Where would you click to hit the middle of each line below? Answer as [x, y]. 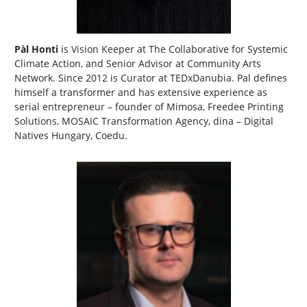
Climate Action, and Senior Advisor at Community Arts [138, 64]
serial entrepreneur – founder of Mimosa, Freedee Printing [149, 107]
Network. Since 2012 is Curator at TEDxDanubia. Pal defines [151, 78]
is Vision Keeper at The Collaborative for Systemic [173, 49]
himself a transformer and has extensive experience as [141, 93]
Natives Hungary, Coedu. [71, 136]
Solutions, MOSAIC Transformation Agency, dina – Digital [144, 121]
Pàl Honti [36, 49]
